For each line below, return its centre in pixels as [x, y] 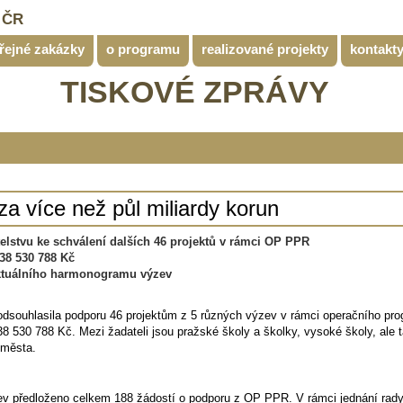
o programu [143, 49]
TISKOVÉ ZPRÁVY [194, 92]
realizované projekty [265, 49]
